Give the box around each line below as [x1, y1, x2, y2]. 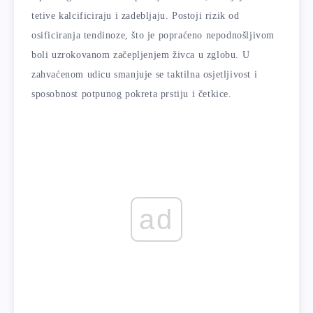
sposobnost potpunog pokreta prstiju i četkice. [31, 88, 232, 99]
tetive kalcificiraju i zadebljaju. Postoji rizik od [31, 10, 240, 21]
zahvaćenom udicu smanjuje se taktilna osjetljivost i [31, 68, 258, 80]
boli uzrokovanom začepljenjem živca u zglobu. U [31, 49, 250, 60]
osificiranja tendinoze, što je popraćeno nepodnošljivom [31, 29, 275, 41]
